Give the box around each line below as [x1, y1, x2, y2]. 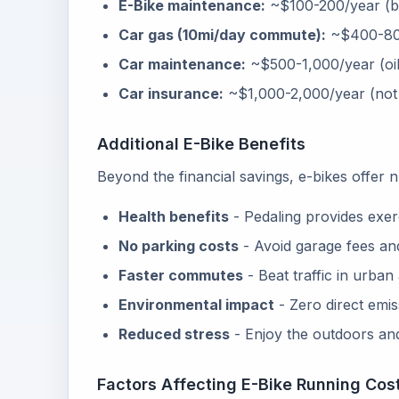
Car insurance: [118, 85, 224, 102]
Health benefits [118, 208, 229, 225]
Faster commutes [118, 266, 243, 284]
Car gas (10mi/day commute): [118, 26, 326, 44]
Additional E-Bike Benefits [97, 134, 305, 153]
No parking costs [118, 237, 239, 255]
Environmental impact [118, 296, 274, 313]
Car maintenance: [118, 55, 246, 73]
